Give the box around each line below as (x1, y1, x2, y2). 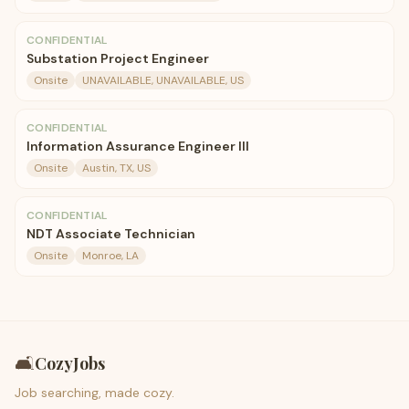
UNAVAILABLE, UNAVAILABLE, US (82, 73, 244, 88)
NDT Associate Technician (26, 225, 195, 242)
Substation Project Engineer (26, 50, 209, 67)
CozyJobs (35, 352, 105, 374)
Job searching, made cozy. (15, 384, 174, 401)
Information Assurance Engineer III (26, 138, 249, 154)
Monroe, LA (82, 248, 139, 263)
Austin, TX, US (82, 161, 151, 175)
